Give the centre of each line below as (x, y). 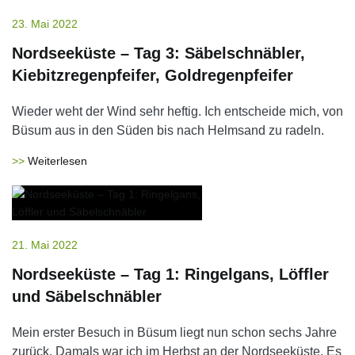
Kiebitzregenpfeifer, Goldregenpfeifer (153, 75)
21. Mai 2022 (45, 245)
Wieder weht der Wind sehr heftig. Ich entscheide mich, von (177, 111)
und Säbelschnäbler (87, 296)
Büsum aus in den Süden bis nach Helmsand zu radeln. (168, 130)
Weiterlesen (57, 161)
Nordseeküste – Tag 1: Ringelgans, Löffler (170, 274)
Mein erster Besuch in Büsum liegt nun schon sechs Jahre (174, 332)
